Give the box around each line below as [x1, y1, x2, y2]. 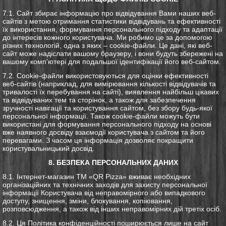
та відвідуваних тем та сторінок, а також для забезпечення [3, 95, 196, 104]
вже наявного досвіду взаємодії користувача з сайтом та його [3, 128, 205, 136]
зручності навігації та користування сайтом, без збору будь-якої [3, 103, 212, 112]
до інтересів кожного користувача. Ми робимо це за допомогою [3, 33, 212, 41]
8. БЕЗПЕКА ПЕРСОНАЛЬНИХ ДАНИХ [48, 158, 178, 166]
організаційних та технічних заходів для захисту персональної [3, 180, 207, 189]
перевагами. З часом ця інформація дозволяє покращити [3, 136, 193, 144]
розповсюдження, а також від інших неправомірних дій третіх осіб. [3, 204, 221, 213]
